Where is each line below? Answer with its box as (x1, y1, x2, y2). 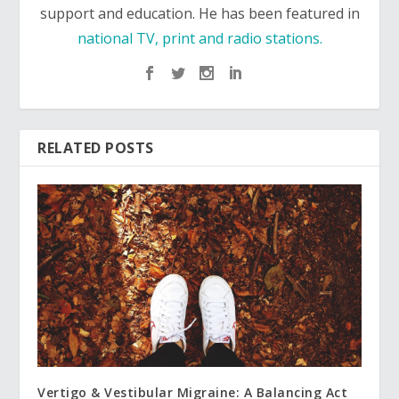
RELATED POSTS (37, 138, 154, 159)
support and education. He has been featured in (39, 4, 360, 24)
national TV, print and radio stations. (77, 28, 322, 49)
